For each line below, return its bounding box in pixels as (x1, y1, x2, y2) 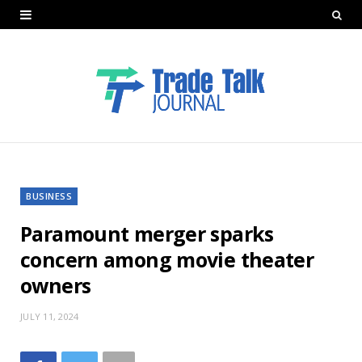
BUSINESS (26, 189, 73, 202)
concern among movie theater (20, 245, 314, 273)
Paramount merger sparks (20, 219, 274, 247)
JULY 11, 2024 (20, 309, 79, 322)
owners (20, 271, 91, 299)
